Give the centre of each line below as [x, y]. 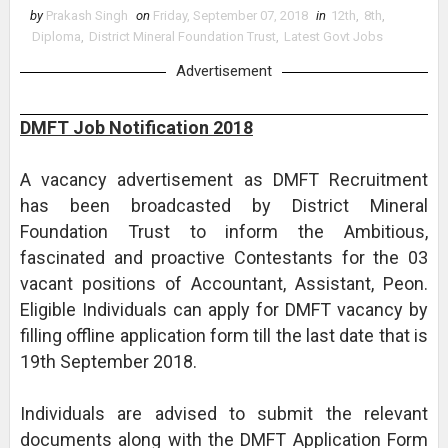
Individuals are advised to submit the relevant [224, 413]
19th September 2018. [108, 361]
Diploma [56, 36]
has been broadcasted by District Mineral [224, 205]
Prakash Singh [86, 15]
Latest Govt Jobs [333, 36]
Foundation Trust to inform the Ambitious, [224, 231]
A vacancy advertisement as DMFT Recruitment [224, 179]
